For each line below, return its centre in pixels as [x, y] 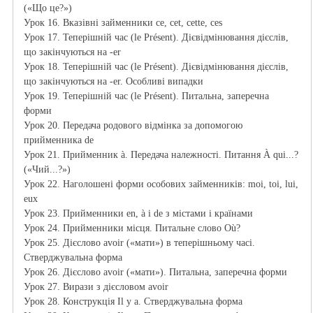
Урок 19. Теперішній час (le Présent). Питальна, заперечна [146, 96]
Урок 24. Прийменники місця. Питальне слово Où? [133, 228]
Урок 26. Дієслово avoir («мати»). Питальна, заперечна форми [157, 272]
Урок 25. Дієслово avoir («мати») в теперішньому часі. [139, 243]
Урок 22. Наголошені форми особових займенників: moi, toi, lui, [161, 184]
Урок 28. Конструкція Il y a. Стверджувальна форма [134, 302]
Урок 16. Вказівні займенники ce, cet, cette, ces [124, 23]
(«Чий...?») [49, 170]
